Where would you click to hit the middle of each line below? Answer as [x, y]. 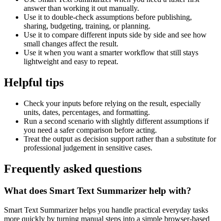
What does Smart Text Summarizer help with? [98, 190]
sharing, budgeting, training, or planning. [87, 26]
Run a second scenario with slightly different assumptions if [116, 121]
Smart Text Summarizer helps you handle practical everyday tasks [106, 210]
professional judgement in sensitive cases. [88, 148]
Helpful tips [34, 83]
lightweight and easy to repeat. [71, 62]
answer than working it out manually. [81, 8]
